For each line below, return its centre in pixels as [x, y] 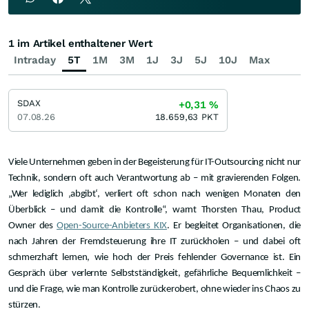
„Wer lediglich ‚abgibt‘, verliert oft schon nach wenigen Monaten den [154, 195]
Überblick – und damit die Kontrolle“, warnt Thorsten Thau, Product [154, 210]
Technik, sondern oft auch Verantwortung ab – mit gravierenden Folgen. [154, 179]
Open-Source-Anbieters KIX [112, 226]
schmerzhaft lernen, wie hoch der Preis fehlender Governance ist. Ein [154, 258]
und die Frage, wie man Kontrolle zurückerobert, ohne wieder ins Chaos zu [154, 290]
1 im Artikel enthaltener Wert [80, 44]
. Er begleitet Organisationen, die [234, 226]
